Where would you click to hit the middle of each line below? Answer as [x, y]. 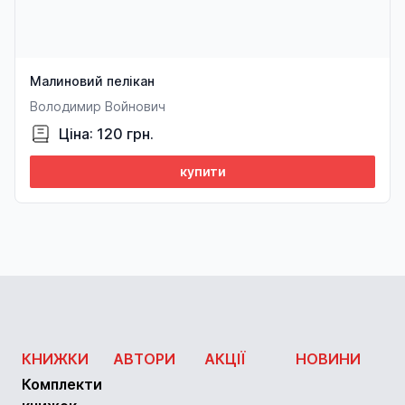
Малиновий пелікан [92, 81]
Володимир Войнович [98, 107]
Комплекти [62, 385]
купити [202, 172]
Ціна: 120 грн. [106, 134]
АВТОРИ [144, 359]
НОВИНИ [328, 359]
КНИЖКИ [55, 359]
